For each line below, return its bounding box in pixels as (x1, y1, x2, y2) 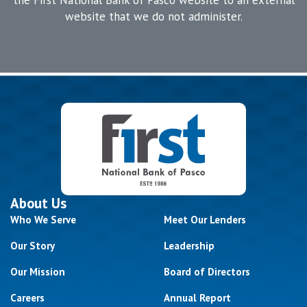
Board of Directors (164, 265, 250, 278)
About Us (10, 193, 66, 212)
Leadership (164, 238, 214, 252)
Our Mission (10, 265, 65, 278)
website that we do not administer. (64, 8, 243, 24)
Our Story (10, 238, 55, 252)
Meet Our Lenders (164, 212, 246, 226)
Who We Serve (10, 212, 76, 226)
